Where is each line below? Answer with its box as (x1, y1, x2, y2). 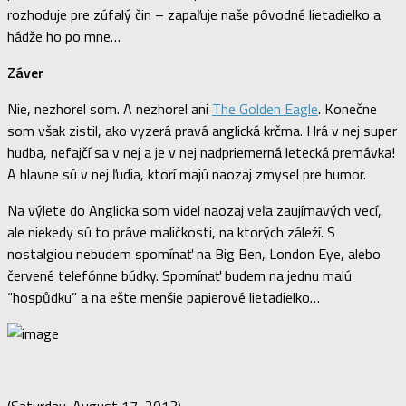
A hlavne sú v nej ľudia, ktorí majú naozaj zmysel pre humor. (7, 162, 366, 185)
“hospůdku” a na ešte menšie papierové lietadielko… (7, 285, 320, 308)
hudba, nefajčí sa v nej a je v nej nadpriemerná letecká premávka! (7, 140, 395, 163)
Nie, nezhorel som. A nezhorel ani (7, 97, 212, 120)
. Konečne (318, 97, 377, 120)
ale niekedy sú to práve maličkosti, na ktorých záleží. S (7, 220, 335, 243)
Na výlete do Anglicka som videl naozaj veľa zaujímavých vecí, (7, 198, 382, 221)
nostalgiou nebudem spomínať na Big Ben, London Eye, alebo (7, 242, 381, 265)
